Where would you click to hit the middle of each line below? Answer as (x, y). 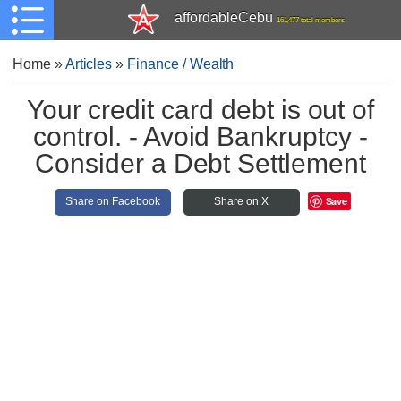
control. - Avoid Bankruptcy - (200, 136)
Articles (89, 64)
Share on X (241, 201)
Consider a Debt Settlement (200, 162)
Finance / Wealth (181, 64)
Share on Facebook (112, 201)
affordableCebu (224, 17)
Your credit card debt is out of (200, 109)
